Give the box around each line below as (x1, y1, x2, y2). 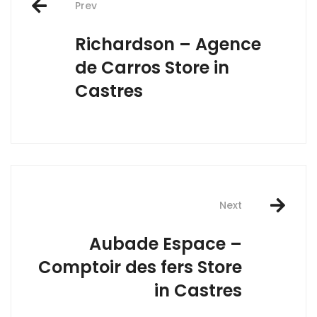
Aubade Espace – (89, 232, 242, 256)
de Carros (75, 56, 165, 80)
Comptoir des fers (38, 255, 197, 279)
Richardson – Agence (75, 33, 261, 57)
